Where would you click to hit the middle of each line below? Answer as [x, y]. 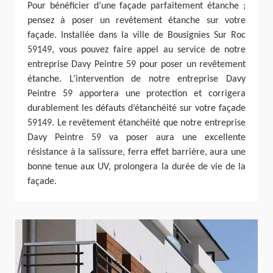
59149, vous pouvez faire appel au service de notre [136, 50]
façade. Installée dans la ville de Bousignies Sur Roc [136, 35]
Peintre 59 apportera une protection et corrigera [136, 94]
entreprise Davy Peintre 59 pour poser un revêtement [136, 64]
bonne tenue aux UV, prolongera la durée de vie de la [136, 167]
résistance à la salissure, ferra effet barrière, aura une [136, 152]
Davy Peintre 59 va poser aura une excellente [136, 137]
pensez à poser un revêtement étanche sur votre [136, 20]
